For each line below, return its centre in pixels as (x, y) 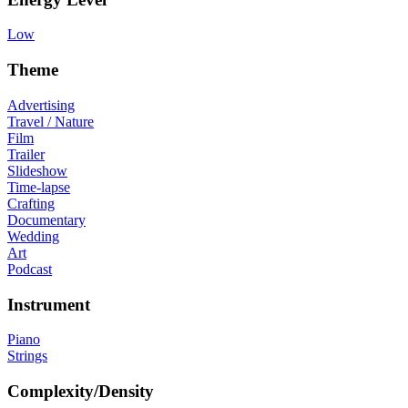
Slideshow (37, 170)
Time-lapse (39, 187)
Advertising (41, 105)
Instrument (49, 304)
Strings (27, 356)
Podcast (30, 269)
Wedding (33, 236)
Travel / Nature (51, 121)
